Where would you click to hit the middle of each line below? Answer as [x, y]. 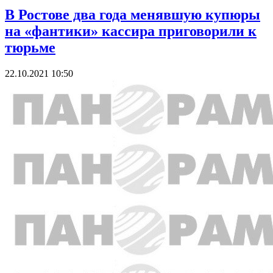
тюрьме [30, 48]
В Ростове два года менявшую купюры [133, 15]
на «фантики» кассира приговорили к [131, 31]
